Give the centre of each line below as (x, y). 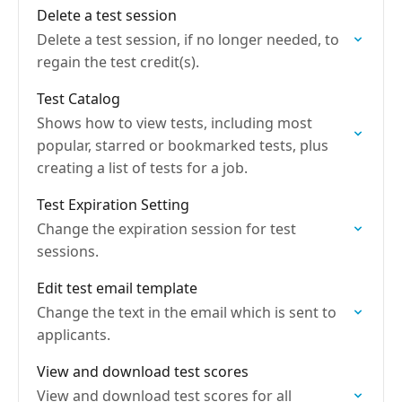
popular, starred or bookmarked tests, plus (183, 145)
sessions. (68, 251)
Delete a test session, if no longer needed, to (188, 39)
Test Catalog (79, 99)
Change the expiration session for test (166, 229)
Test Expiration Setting (113, 205)
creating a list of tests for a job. (142, 168)
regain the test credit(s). (118, 62)
